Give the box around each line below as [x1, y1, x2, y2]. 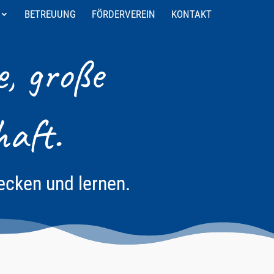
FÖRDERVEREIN [92, 7, 155, 20]
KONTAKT [171, 7, 212, 20]
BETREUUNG [24, 7, 76, 20]
